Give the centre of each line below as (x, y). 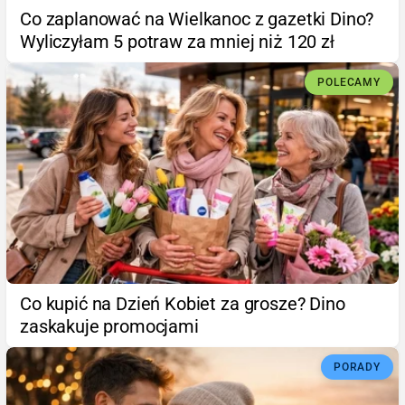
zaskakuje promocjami (109, 326)
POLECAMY (349, 83)
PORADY (357, 367)
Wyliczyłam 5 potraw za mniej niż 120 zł (177, 42)
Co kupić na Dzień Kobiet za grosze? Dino (183, 303)
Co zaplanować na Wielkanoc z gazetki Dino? (197, 19)
